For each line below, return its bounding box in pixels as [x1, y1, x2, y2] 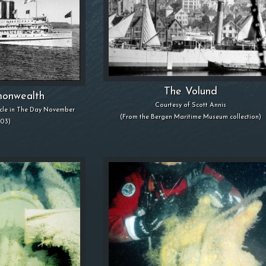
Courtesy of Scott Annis [155, 102, 227, 109]
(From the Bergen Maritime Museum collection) [120, 113, 262, 121]
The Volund [164, 85, 218, 97]
